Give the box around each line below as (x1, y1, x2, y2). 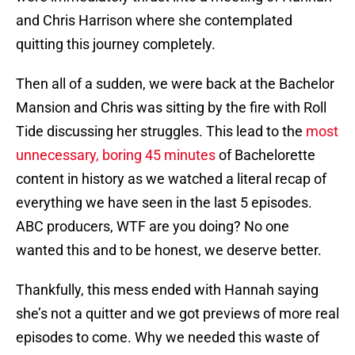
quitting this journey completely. (16, 36, 216, 53)
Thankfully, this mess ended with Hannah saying (16, 281, 319, 299)
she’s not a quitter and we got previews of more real (16, 305, 339, 323)
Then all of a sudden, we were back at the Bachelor (16, 75, 334, 93)
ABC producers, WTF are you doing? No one (16, 218, 289, 235)
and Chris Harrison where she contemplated (16, 12, 292, 29)
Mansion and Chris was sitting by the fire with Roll (16, 99, 326, 116)
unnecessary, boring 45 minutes (16, 147, 216, 164)
